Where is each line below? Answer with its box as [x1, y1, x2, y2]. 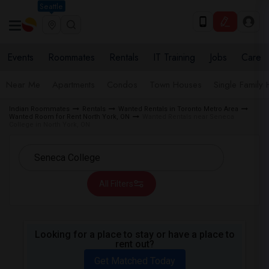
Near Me [6, 78, 40, 91]
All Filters [98, 179, 133, 189]
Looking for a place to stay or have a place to [34, 229, 235, 240]
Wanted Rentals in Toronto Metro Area [118, 105, 238, 113]
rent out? [115, 238, 154, 250]
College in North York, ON [9, 121, 90, 128]
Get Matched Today [94, 255, 175, 267]
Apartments [52, 78, 95, 91]
